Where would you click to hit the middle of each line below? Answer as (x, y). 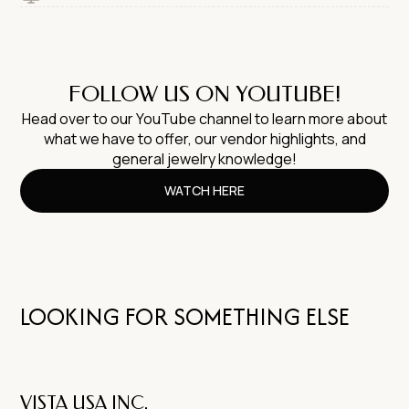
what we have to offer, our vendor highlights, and (204, 138)
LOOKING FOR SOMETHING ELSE (185, 316)
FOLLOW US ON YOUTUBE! (204, 94)
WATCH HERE (204, 190)
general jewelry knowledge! (204, 158)
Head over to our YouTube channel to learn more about (204, 118)
